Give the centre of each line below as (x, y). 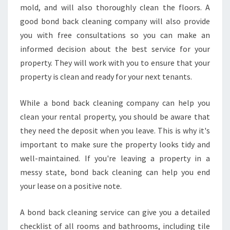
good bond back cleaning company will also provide (115, 21)
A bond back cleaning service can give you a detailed (115, 212)
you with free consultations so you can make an (115, 35)
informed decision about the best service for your (115, 49)
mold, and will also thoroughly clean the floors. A (115, 7)
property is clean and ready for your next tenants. (106, 76)
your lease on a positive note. (71, 186)
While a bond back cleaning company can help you (115, 103)
